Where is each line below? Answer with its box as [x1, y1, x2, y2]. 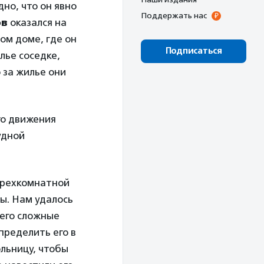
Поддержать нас [141, 11, 207, 20]
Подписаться [165, 45, 222, 57]
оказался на [8, 16, 67, 28]
